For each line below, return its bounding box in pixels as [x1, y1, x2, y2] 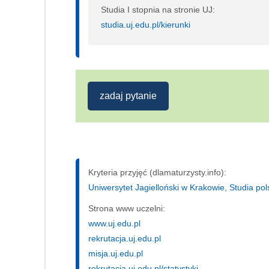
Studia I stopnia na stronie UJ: [101, 4, 215, 14]
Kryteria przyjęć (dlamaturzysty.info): [88, 167, 226, 177]
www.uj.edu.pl [88, 218, 141, 228]
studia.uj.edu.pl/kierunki [101, 19, 190, 29]
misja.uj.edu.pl [88, 248, 143, 258]
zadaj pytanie [100, 90, 157, 101]
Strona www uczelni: [88, 203, 165, 213]
